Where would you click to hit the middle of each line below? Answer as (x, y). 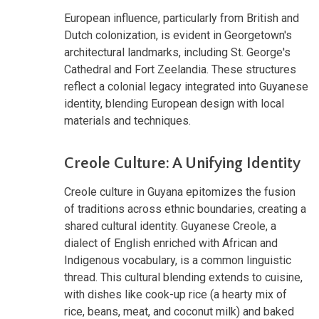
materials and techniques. (127, 120)
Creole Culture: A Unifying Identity (182, 163)
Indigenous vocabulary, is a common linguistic (178, 260)
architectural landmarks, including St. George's (177, 52)
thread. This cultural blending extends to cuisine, (183, 277)
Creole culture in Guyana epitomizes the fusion (180, 192)
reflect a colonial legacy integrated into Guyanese (186, 86)
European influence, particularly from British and (182, 18)
